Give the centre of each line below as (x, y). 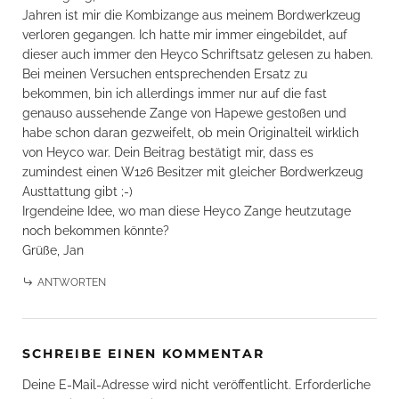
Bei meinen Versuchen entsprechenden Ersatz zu (165, 73)
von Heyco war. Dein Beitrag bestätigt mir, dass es (168, 152)
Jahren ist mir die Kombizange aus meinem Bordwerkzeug (191, 15)
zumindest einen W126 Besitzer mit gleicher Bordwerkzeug (193, 171)
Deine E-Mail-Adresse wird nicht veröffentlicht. (157, 384)
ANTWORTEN (72, 282)
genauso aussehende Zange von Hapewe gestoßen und (184, 113)
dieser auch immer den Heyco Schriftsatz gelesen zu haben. (198, 54)
